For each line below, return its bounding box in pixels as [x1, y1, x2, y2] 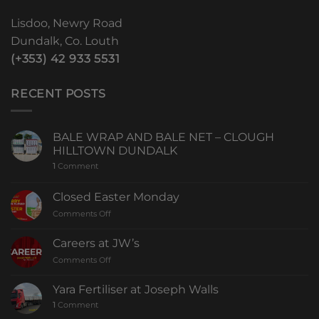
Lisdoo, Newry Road [11, 16, 122, 30]
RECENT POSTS [11, 86, 106, 100]
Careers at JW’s [53, 236, 140, 251]
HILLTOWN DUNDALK [53, 144, 177, 158]
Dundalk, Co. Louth [11, 33, 119, 48]
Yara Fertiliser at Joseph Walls [53, 283, 219, 297]
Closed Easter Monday [53, 190, 179, 204]
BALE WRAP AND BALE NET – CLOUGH [53, 130, 274, 145]
